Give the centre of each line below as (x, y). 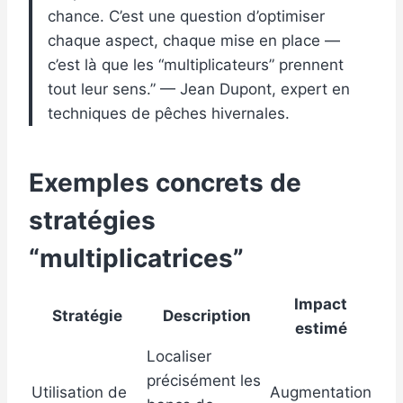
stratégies (92, 221)
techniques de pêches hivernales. (169, 114)
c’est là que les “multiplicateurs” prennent (196, 65)
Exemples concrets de (165, 183)
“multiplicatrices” (136, 259)
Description (206, 316)
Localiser (179, 357)
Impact (321, 304)
